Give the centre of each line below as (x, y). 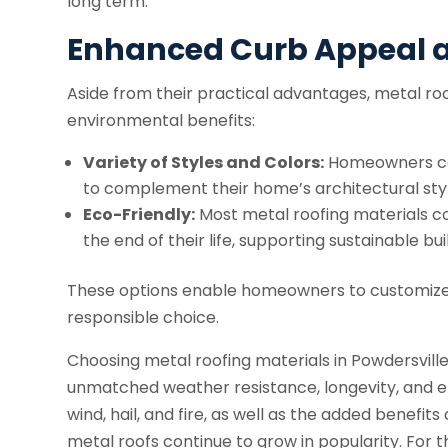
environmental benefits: (161, 121)
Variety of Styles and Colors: (204, 163)
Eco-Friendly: (139, 215)
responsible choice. (143, 318)
